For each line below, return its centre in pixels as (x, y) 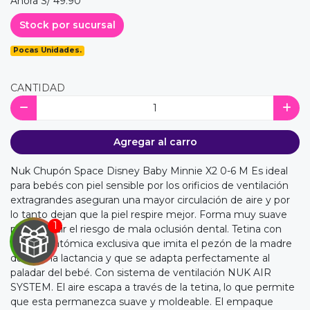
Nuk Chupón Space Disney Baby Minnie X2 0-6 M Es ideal (149, 171)
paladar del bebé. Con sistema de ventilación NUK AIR (141, 273)
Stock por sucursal (67, 25)
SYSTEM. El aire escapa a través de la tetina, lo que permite (153, 288)
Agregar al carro (155, 142)
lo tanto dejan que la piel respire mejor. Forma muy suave (149, 215)
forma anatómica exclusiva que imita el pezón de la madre (151, 244)
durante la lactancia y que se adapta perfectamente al (140, 258)
